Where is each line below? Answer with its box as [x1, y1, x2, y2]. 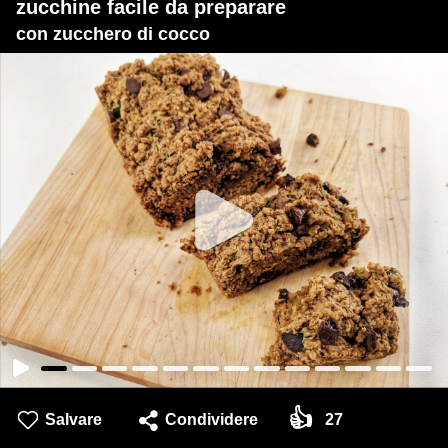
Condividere [164, 411, 258, 429]
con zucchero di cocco [16, 23, 210, 44]
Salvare [45, 411, 102, 429]
